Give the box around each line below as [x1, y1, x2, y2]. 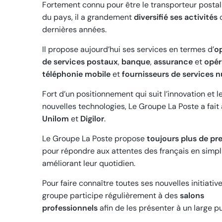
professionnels [42, 203, 98, 214]
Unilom [42, 113, 69, 124]
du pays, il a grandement [42, 12, 134, 23]
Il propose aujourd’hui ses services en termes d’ [42, 44, 214, 55]
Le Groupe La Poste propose [42, 133, 147, 144]
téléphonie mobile [42, 69, 111, 80]
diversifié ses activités [134, 12, 218, 23]
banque [121, 56, 150, 67]
